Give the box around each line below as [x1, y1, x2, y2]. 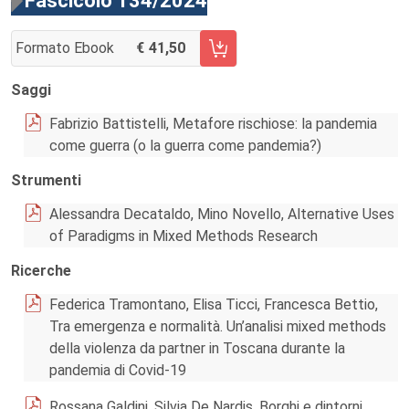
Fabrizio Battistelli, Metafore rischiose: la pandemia [49, 115, 377, 132]
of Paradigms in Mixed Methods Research [49, 227, 318, 245]
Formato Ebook [16, 39, 114, 57]
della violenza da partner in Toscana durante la [49, 340, 345, 357]
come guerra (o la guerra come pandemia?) [49, 137, 321, 154]
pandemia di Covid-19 [49, 362, 186, 379]
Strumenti [11, 172, 81, 189]
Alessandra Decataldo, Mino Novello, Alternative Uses [49, 205, 394, 223]
